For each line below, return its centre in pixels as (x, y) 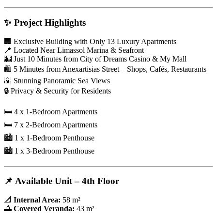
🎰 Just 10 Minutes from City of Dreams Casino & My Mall (95, 59)
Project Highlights (50, 22)
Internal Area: (37, 200)
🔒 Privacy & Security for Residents (57, 91)
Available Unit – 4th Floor (67, 181)
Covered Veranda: (44, 208)
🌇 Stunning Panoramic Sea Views (57, 80)
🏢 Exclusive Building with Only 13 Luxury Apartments (90, 41)
